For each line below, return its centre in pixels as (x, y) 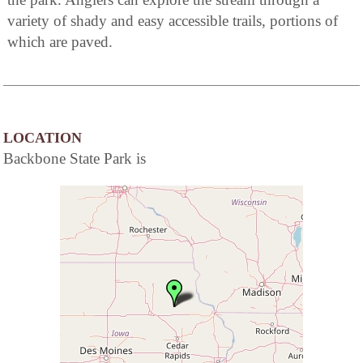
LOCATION (43, 137)
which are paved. (60, 41)
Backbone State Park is (75, 158)
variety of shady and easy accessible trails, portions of (173, 20)
